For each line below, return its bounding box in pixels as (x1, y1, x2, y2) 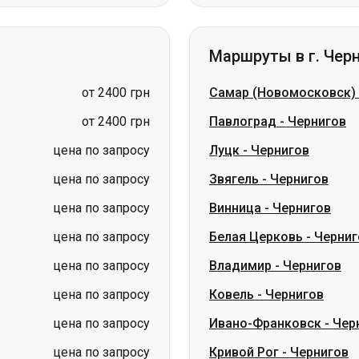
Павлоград (209, 30, 276, 45)
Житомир (127, 322, 179, 335)
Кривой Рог (209, 260, 279, 276)
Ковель (209, 203, 254, 218)
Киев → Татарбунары (179, 322, 292, 335)
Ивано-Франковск (209, 232, 321, 247)
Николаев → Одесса (15, 322, 127, 335)
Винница (209, 116, 264, 131)
